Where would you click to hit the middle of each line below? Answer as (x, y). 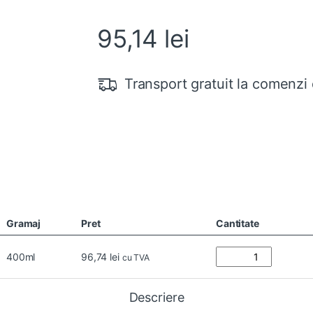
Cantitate (238, 224)
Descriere (156, 298)
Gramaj (24, 224)
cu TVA (136, 258)
